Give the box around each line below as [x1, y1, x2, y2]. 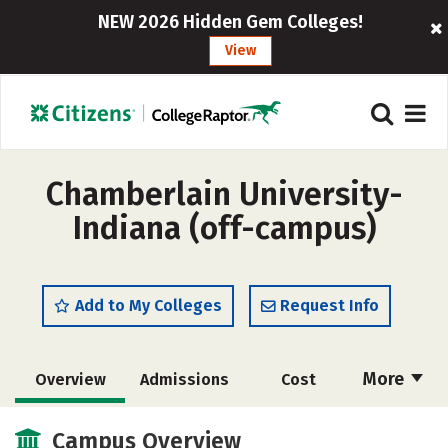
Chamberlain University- [45, 175, 403, 213]
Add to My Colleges [75, 296, 222, 315]
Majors [154, 416, 206, 435]
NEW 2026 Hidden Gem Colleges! [98, 11, 364, 33]
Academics [29, 416, 111, 435]
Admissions [139, 370, 229, 389]
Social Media [245, 416, 343, 435]
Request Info [280, 296, 379, 315]
